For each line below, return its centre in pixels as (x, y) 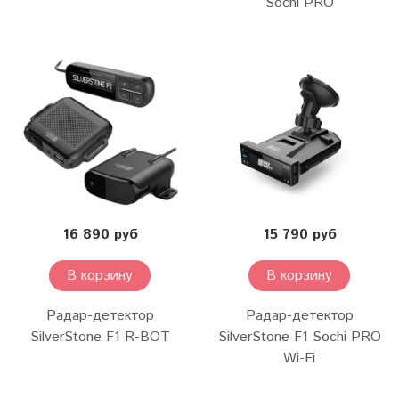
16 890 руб (100, 235)
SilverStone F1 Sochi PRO (299, 338)
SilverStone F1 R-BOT (100, 338)
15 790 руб (299, 235)
